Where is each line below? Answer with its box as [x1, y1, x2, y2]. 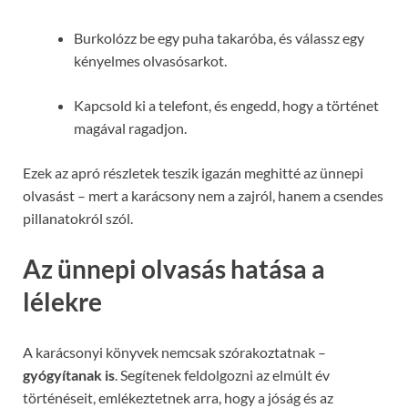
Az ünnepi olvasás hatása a [23, 253, 325, 285]
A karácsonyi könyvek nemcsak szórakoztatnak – [23, 343, 326, 362]
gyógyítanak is [23, 366, 115, 384]
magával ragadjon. [74, 118, 187, 137]
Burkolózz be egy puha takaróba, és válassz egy [74, 28, 364, 46]
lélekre [23, 286, 102, 318]
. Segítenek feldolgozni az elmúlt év [115, 366, 330, 384]
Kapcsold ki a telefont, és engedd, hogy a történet [74, 96, 379, 114]
